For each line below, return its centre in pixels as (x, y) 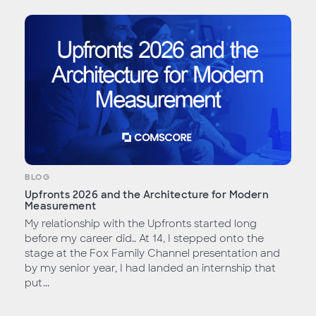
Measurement (61, 206)
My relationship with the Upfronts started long (141, 224)
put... (37, 283)
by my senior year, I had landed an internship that (150, 268)
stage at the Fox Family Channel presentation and (152, 254)
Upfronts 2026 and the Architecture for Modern (147, 195)
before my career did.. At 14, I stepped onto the (144, 239)
